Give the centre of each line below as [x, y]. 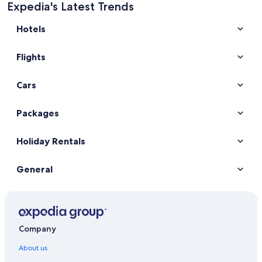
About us [33, 248]
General [35, 169]
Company [37, 229]
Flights [31, 57]
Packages [38, 113]
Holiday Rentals [51, 141]
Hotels [31, 29]
